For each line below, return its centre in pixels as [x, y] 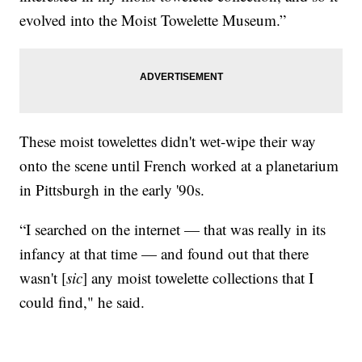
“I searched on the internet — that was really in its [173, 229]
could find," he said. [82, 301]
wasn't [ [43, 277]
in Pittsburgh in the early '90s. [112, 189]
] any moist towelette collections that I [198, 277]
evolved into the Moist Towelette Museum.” [153, 19]
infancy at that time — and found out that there [164, 253]
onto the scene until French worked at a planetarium [179, 165]
